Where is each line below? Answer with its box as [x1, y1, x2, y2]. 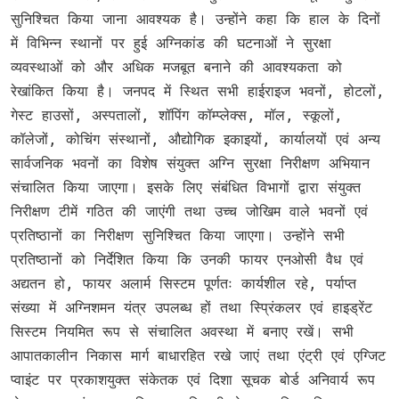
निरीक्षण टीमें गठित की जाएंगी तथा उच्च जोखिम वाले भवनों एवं [11, 202, 368, 220]
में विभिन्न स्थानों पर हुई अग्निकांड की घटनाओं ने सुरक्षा [11, 34, 331, 52]
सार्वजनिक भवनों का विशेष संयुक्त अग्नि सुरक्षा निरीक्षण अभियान [11, 154, 370, 172]
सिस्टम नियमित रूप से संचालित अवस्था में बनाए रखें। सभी [11, 322, 354, 340]
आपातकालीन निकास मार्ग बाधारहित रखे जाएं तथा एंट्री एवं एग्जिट [11, 346, 386, 364]
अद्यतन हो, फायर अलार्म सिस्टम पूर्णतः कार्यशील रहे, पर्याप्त [11, 274, 356, 292]
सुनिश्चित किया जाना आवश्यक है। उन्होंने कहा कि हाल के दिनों [11, 10, 380, 28]
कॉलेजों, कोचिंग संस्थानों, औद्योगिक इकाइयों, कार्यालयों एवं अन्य [11, 130, 380, 148]
